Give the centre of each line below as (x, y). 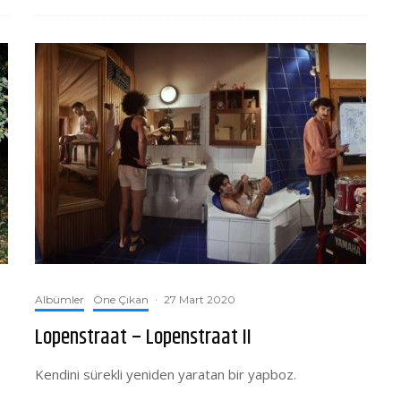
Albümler (60, 299)
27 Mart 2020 (200, 299)
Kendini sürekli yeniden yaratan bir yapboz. (166, 374)
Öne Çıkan (121, 299)
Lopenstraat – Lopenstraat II (143, 337)
